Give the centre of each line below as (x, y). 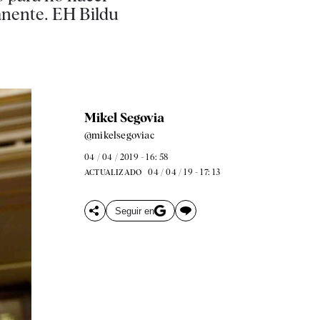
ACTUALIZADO (113, 172)
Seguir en (134, 211)
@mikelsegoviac (119, 135)
